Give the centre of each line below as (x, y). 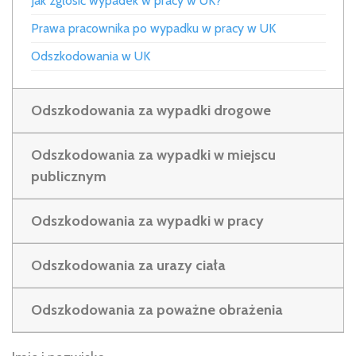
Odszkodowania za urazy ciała (128, 265)
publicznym (68, 176)
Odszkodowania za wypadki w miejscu (153, 155)
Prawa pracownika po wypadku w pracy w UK (153, 28)
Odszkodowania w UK (90, 56)
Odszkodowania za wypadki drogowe (151, 110)
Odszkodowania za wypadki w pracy (147, 221)
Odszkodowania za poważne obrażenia (157, 310)
